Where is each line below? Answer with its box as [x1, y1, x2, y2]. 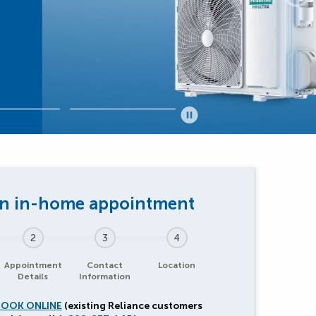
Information [79, 272, 131, 281]
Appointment [4, 260, 62, 270]
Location [158, 260, 196, 270]
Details [18, 272, 49, 281]
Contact [87, 260, 123, 270]
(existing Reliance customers [61, 300, 202, 312]
